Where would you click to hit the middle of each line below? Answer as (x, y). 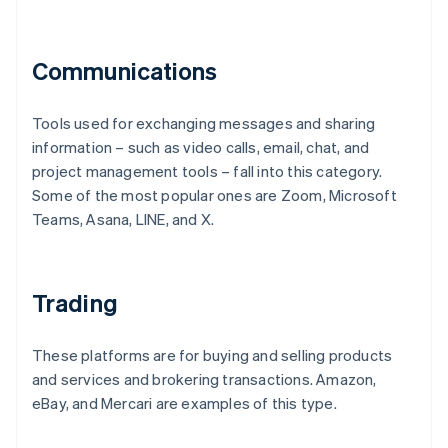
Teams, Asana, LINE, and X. (123, 219)
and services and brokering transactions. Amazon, (204, 379)
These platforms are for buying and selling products (212, 355)
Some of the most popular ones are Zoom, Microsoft (214, 195)
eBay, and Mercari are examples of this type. (184, 403)
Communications (125, 71)
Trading (75, 303)
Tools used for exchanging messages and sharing (204, 123)
